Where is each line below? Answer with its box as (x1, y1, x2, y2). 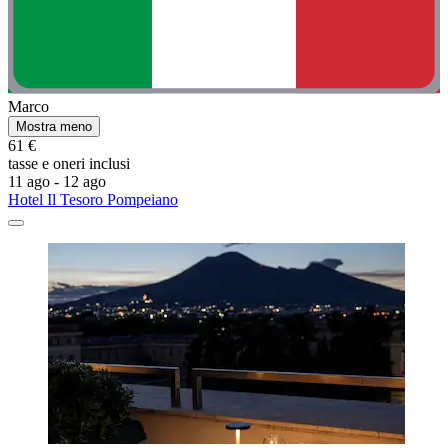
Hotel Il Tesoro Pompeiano (8, 191, 178, 209)
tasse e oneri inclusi (8, 155, 130, 173)
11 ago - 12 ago (8, 173, 106, 191)
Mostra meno (16, 119, 92, 135)
